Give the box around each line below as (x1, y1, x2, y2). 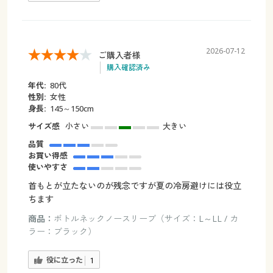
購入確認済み (106, 62, 151, 73)
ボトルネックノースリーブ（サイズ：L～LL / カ (53, 213, 238, 225)
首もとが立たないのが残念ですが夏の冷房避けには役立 (27, 180, 241, 192)
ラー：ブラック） (27, 225, 96, 238)
